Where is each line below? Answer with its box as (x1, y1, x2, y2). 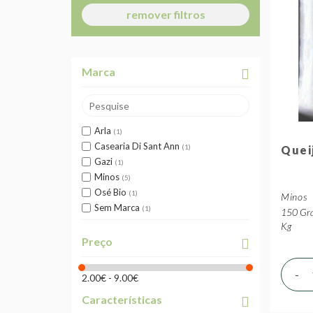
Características (82, 293, 162, 306)
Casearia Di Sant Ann (94, 140, 180, 152)
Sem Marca (94, 202, 140, 213)
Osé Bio (94, 187, 126, 198)
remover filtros (126, 8, 205, 21)
